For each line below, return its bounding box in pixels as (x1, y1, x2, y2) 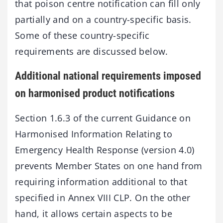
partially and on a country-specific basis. (15, 13, 192, 25)
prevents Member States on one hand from (15, 160, 203, 172)
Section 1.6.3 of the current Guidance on (15, 112, 191, 124)
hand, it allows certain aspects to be (15, 208, 172, 220)
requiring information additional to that (15, 176, 188, 188)
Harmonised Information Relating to (15, 128, 172, 140)
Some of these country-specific (15, 29, 150, 41)
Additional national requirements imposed (15, 69, 201, 82)
